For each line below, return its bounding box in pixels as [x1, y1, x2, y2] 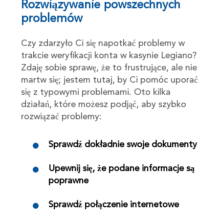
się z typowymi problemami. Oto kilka [21, 88, 171, 97]
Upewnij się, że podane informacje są [48, 164, 195, 173]
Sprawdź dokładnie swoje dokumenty [48, 140, 197, 149]
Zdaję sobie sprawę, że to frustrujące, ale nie [21, 63, 197, 72]
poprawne [48, 176, 88, 185]
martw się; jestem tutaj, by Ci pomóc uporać [21, 75, 198, 85]
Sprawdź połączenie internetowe [48, 200, 179, 209]
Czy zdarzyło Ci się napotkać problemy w [21, 39, 185, 48]
